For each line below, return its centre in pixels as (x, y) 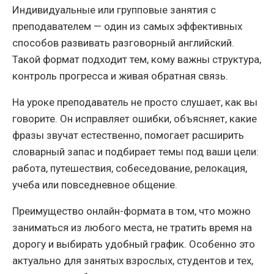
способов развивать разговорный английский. (123, 43)
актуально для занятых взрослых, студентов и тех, (133, 260)
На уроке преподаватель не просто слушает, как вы (135, 102)
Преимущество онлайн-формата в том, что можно (131, 211)
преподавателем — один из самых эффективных (127, 26)
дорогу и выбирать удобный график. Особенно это (134, 244)
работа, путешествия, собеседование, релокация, (130, 168)
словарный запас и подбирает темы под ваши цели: (135, 151)
